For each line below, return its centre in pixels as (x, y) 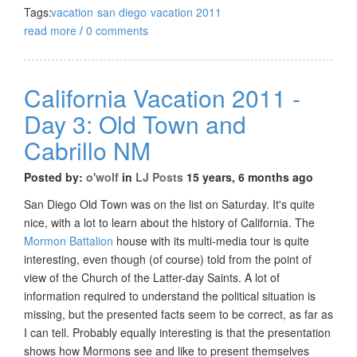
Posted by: (55, 177)
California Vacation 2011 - (162, 97)
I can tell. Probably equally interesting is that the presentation (177, 332)
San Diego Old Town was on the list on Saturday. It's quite (169, 204)
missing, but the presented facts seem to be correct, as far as (178, 314)
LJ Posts (159, 177)
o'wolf (102, 177)
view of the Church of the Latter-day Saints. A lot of (152, 277)
